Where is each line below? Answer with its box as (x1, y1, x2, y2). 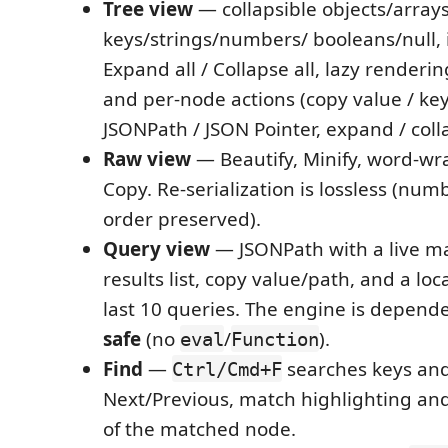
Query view (103, 235, 210, 262)
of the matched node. (103, 415, 296, 442)
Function (231, 327, 319, 350)
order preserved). (103, 205, 261, 232)
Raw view (103, 145, 191, 172)
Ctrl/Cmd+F (172, 357, 282, 380)
